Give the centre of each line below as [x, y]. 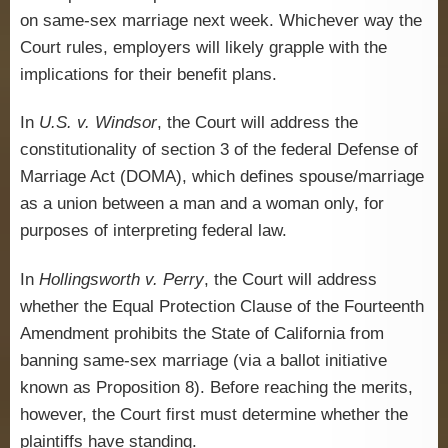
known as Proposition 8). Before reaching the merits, [216, 387]
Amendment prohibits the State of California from [202, 333]
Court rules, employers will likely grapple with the [203, 47]
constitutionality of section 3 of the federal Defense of [219, 150]
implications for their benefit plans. [148, 74]
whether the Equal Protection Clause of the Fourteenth [222, 306]
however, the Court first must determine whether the [214, 414]
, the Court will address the [257, 123]
